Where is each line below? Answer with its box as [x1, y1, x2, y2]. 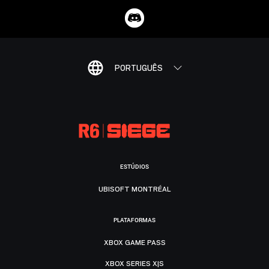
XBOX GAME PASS [103, 238, 166, 247]
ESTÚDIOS [120, 163, 149, 170]
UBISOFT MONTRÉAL [98, 184, 171, 193]
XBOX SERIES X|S [105, 259, 164, 268]
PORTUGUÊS [115, 63, 163, 73]
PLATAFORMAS [113, 217, 156, 224]
